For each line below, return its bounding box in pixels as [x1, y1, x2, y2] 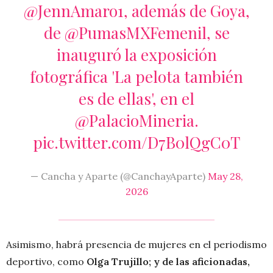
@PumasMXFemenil [64, 22, 207, 44]
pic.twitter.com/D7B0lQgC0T [33, 132, 240, 154]
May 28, [207, 170, 243, 183]
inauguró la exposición [56, 44, 217, 66]
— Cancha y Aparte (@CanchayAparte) [30, 170, 208, 183]
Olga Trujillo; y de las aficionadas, [87, 255, 250, 268]
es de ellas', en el [79, 88, 194, 110]
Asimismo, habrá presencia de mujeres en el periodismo [6, 238, 267, 251]
